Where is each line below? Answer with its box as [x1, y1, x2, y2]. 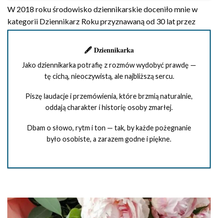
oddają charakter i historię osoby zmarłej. [45, 103, 173, 112]
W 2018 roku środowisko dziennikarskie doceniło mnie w [7, 4, 198, 14]
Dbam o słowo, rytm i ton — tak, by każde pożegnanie [27, 124, 191, 132]
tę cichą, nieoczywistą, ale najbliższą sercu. [44, 72, 174, 80]
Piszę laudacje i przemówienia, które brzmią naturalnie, [25, 92, 193, 101]
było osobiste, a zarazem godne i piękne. [47, 135, 171, 144]
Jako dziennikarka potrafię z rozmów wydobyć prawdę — [22, 60, 196, 69]
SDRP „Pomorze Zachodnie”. [7, 28, 101, 38]
